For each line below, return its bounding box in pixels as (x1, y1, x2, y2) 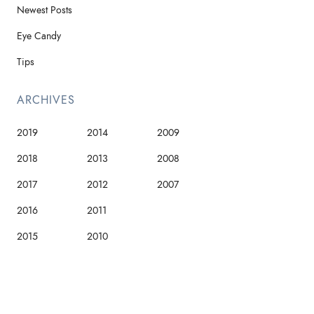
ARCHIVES (17, 93, 75, 108)
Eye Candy (17, 29, 61, 43)
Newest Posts (17, 4, 72, 17)
